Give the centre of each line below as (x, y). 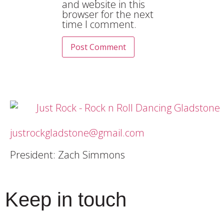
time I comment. (99, 24)
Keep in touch (66, 199)
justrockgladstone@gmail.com (77, 133)
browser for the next (108, 14)
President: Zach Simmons (67, 155)
